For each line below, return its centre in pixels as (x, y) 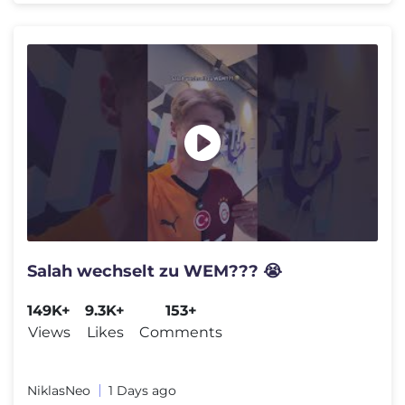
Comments (181, 332)
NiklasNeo (59, 391)
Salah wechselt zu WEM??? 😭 (155, 271)
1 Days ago (142, 391)
